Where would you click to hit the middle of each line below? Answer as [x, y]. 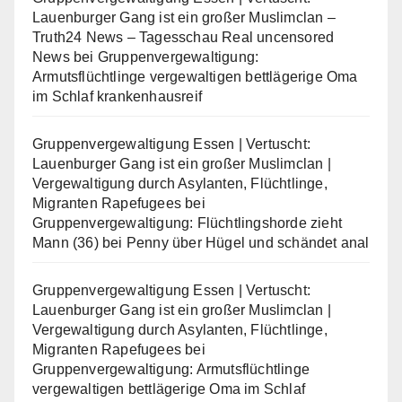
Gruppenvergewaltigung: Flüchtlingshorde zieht [188, 223]
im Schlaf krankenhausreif [117, 96]
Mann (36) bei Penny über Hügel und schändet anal [201, 243]
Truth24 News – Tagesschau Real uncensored [184, 37]
